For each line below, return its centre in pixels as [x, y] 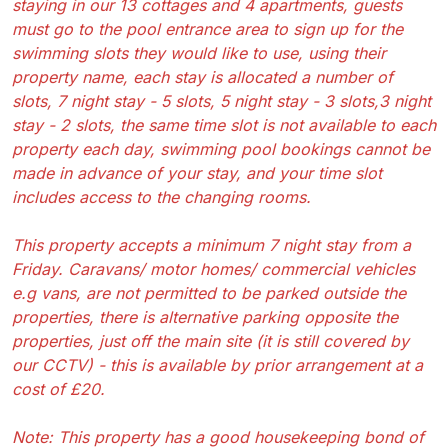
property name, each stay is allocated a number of [202, 76]
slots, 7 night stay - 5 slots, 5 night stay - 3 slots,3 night [221, 100]
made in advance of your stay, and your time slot [197, 172]
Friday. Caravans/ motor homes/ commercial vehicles [213, 268]
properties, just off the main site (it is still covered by [210, 340]
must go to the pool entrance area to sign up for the [207, 28]
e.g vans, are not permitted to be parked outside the [209, 292]
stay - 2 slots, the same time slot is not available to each [224, 124]
